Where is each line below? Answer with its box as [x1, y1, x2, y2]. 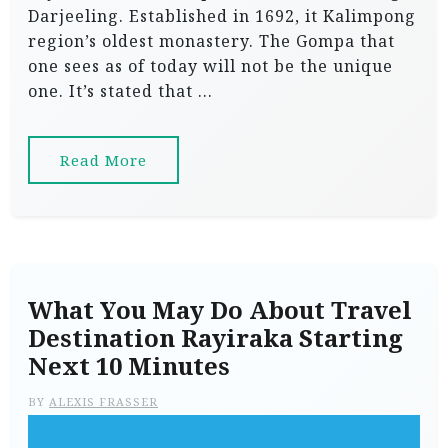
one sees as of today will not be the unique [28, 55, 393, 77]
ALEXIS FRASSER [49, 394, 158, 409]
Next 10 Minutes [28, 351, 230, 381]
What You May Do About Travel [28, 295, 412, 325]
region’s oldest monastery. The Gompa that [28, 30, 395, 52]
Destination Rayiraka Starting [28, 323, 403, 353]
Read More [60, 150, 147, 170]
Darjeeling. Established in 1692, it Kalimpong [28, 5, 416, 27]
